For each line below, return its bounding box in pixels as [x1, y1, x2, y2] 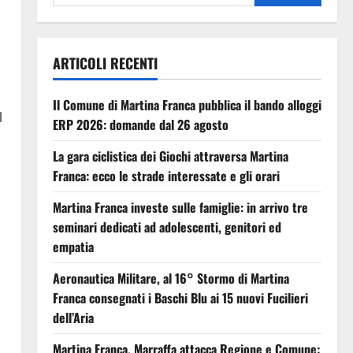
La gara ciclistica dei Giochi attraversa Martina [52, 146, 288, 165]
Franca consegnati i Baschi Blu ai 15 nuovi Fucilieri [52, 288, 308, 307]
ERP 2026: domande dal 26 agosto [52, 114, 229, 134]
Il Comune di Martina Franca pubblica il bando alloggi [52, 95, 321, 114]
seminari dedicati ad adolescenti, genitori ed [52, 217, 281, 236]
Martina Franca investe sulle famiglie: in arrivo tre [52, 197, 308, 217]
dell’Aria [52, 307, 94, 327]
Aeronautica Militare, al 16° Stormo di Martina [52, 268, 289, 288]
